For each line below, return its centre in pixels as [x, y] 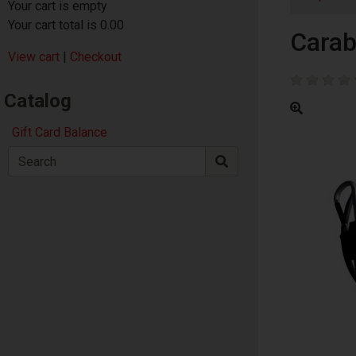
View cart [34, 57]
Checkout [96, 57]
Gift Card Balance [60, 132]
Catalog [38, 101]
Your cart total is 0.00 [66, 25]
